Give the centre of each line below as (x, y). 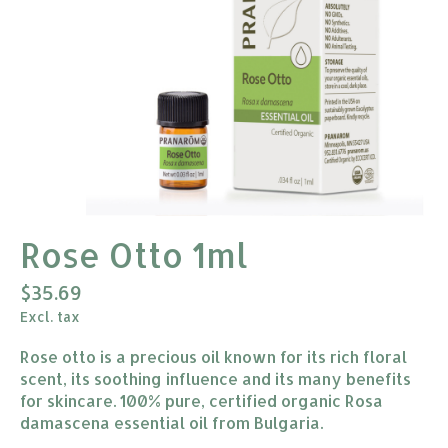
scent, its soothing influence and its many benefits (215, 378)
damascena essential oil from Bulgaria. (171, 422)
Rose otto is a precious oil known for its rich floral (213, 356)
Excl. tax (50, 316)
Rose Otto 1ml (134, 255)
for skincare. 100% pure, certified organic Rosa (201, 400)
